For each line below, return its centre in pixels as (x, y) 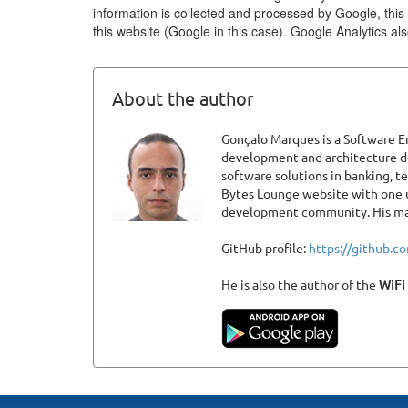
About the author (183, 99)
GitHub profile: (265, 249)
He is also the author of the (300, 285)
